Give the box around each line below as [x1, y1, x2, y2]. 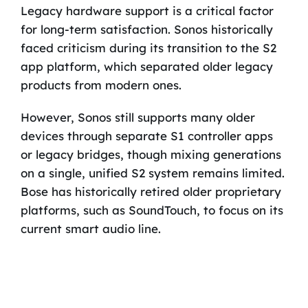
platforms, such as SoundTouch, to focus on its [20, 202, 283, 217]
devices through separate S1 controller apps [20, 128, 273, 143]
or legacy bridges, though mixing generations [20, 146, 281, 162]
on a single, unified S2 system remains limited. [20, 165, 285, 180]
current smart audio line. [20, 221, 161, 236]
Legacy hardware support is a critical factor [20, 3, 274, 18]
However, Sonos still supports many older [20, 109, 255, 124]
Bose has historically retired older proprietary [20, 184, 281, 199]
